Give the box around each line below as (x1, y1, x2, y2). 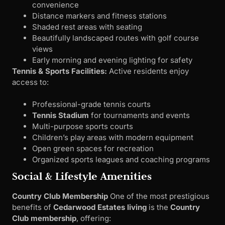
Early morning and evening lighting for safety (32, 55, 192, 65)
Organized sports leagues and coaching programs (32, 155, 210, 165)
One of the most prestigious (108, 191, 209, 201)
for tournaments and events (89, 110, 190, 121)
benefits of (12, 202, 53, 212)
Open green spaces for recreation (32, 144, 154, 154)
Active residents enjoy (107, 66, 189, 76)
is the (147, 202, 170, 212)
